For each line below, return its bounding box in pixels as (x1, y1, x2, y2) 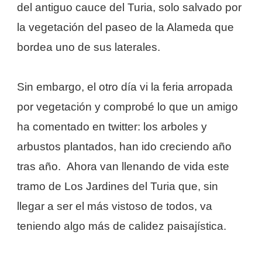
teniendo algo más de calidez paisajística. (17, 219, 229, 232)
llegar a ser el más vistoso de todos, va (17, 199, 212, 212)
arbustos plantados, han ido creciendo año (17, 140, 232, 153)
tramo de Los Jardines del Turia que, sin (17, 180, 218, 192)
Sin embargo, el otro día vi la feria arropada (17, 80, 233, 93)
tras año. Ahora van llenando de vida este (17, 160, 229, 173)
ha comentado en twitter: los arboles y (17, 120, 207, 133)
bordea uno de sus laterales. (17, 40, 160, 53)
